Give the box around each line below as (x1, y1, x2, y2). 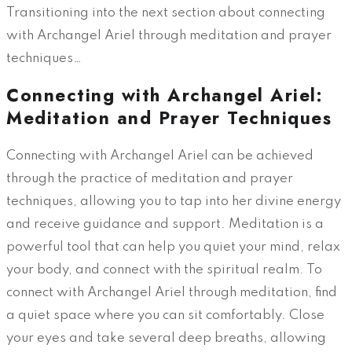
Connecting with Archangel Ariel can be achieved (6, 148, 313, 163)
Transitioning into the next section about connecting (6, 5, 325, 20)
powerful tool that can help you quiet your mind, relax (6, 240, 340, 254)
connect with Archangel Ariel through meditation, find (6, 285, 337, 299)
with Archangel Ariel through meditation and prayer (6, 28, 332, 42)
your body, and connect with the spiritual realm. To (6, 262, 322, 277)
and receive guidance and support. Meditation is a (6, 217, 324, 231)
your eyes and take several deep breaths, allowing (6, 331, 326, 345)
